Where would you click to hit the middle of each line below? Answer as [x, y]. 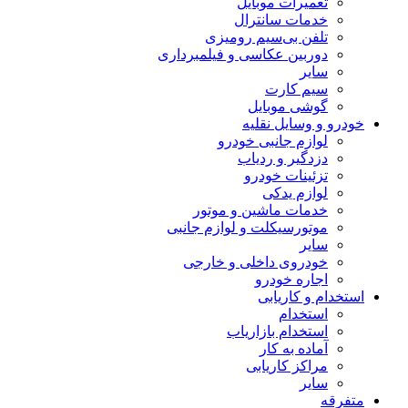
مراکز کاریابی [287, 366]
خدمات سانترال [281, 20]
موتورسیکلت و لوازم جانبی [247, 228]
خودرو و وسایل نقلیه [303, 124]
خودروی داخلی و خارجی [255, 262]
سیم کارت [296, 89]
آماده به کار [294, 349]
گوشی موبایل [288, 107]
